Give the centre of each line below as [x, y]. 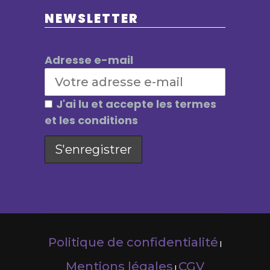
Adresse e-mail [89, 60]
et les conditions [91, 120]
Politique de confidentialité [133, 242]
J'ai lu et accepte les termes [136, 104]
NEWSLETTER [92, 18]
